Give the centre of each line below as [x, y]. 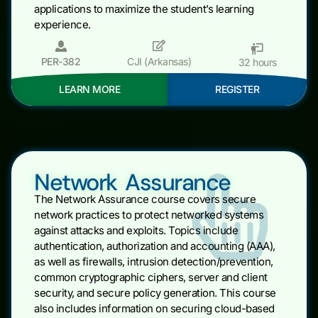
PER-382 [61, 62]
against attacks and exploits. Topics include [136, 231]
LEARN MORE [89, 89]
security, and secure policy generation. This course [155, 293]
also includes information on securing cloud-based [154, 309]
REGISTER [237, 89]
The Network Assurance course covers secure [145, 199]
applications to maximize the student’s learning [144, 9]
